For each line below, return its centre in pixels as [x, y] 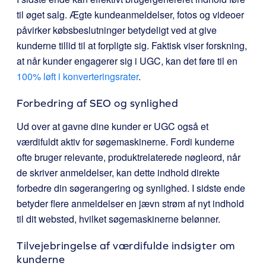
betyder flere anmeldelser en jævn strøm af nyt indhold [130, 203]
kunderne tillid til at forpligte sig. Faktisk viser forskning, [132, 45]
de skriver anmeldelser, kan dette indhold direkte [118, 172]
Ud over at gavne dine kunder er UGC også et [113, 126]
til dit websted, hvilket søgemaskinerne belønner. [118, 219]
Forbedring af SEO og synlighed [97, 103]
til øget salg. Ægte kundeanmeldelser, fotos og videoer [130, 15]
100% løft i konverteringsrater [77, 76]
